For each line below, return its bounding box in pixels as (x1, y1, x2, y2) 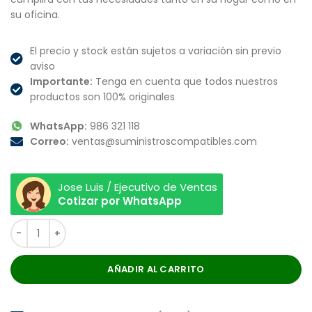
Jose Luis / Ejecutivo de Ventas (58, 180, 217, 195)
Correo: (29, 134, 69, 149)
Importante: (29, 75, 93, 89)
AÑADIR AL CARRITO (107, 263, 205, 276)
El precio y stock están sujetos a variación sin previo (29, 44, 281, 58)
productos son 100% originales (29, 90, 175, 104)
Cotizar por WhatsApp (58, 194, 182, 209)
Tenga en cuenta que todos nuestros (92, 75, 278, 89)
